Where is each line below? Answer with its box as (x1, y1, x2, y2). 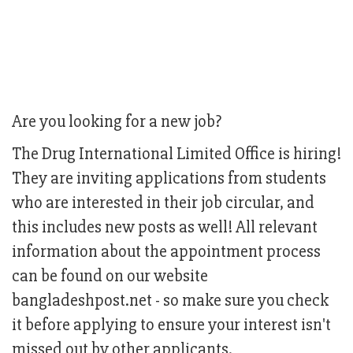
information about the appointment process (12, 241, 321, 263)
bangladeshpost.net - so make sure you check (12, 290, 329, 312)
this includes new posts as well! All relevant (12, 217, 318, 239)
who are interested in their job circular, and (12, 192, 314, 214)
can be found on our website (12, 266, 208, 288)
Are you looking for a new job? (12, 111, 221, 133)
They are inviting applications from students (12, 168, 326, 190)
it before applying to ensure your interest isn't (12, 314, 331, 336)
